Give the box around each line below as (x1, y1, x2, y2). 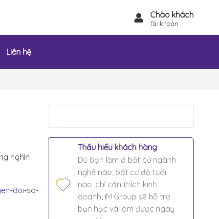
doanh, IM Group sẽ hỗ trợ (77, 191, 171, 201)
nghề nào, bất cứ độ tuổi (77, 167, 166, 177)
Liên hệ (6, 46, 31, 57)
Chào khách (150, 10, 194, 20)
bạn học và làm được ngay (77, 203, 175, 214)
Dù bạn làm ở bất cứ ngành (77, 154, 176, 165)
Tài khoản (150, 20, 178, 28)
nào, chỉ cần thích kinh (77, 179, 157, 189)
